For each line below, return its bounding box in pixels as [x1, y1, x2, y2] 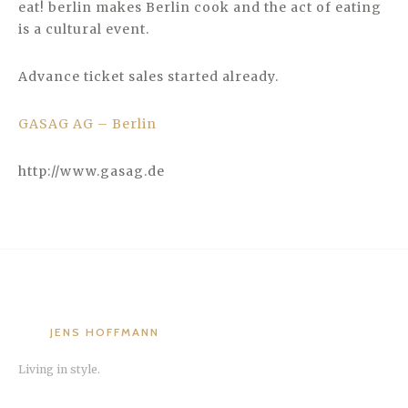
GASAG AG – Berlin [18, 116, 157, 132]
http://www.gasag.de [18, 163, 165, 179]
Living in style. [18, 362, 100, 376]
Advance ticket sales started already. [18, 68, 279, 85]
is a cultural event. [18, 21, 149, 37]
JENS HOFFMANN [50, 325, 159, 339]
